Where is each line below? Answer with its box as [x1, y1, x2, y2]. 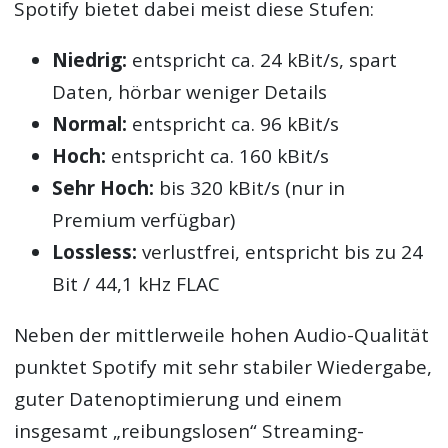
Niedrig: [52, 47, 128, 74]
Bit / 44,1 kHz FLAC [52, 271, 221, 298]
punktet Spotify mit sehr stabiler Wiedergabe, [14, 354, 433, 381]
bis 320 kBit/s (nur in [154, 175, 346, 202]
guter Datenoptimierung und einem [14, 386, 343, 413]
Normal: [52, 111, 128, 138]
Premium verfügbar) [52, 207, 236, 234]
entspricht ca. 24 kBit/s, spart [127, 47, 398, 74]
